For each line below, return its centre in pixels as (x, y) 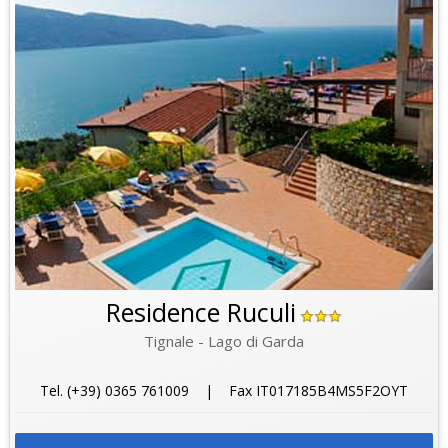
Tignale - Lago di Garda (223, 341)
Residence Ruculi (200, 312)
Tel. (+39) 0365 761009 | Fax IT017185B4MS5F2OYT (223, 391)
